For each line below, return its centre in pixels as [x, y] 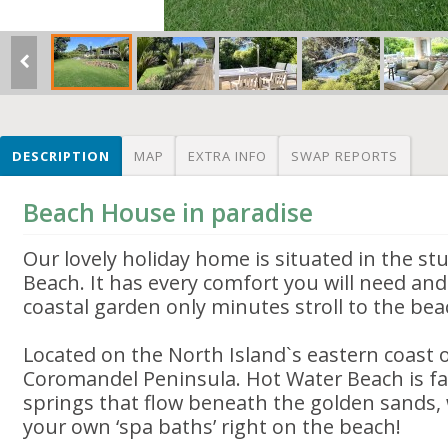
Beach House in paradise [168, 212]
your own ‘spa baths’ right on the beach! [212, 426]
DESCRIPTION [61, 156]
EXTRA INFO [227, 156]
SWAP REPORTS [344, 156]
